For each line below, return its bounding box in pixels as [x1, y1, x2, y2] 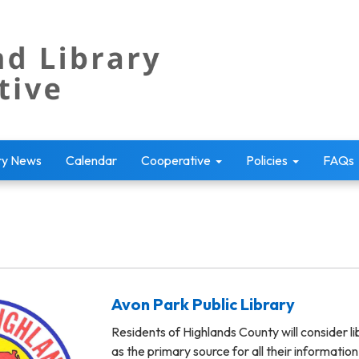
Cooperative [141, 152, 211, 168]
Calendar [66, 152, 117, 168]
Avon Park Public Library [111, 293, 295, 314]
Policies [246, 152, 288, 168]
